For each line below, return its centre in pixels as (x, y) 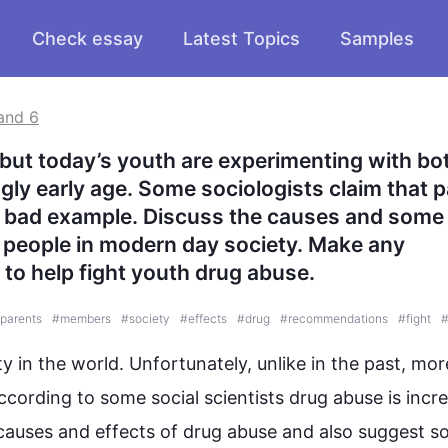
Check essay (87, 38)
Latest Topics (241, 38)
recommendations (338, 318)
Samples (377, 38)
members (85, 318)
